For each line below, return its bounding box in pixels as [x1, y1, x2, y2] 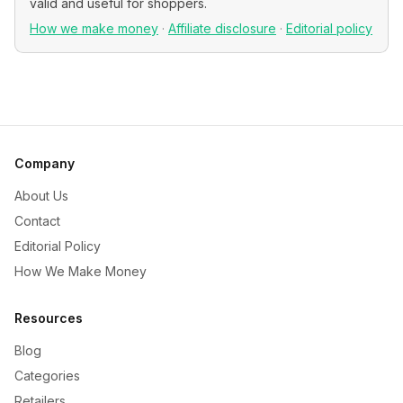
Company [14, 156, 75, 171]
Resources [14, 310, 83, 326]
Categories [14, 368, 80, 383]
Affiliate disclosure [168, 21, 276, 36]
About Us [14, 188, 68, 203]
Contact [14, 213, 60, 228]
